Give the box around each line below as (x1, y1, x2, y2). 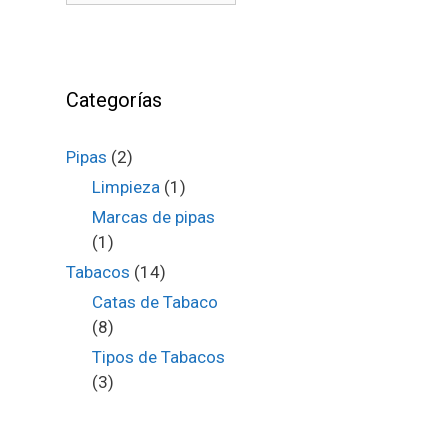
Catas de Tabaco (91, 292, 218, 312)
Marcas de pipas (91, 207, 215, 227)
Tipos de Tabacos (91, 347, 225, 367)
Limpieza (91, 177, 160, 197)
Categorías (66, 88, 162, 112)
